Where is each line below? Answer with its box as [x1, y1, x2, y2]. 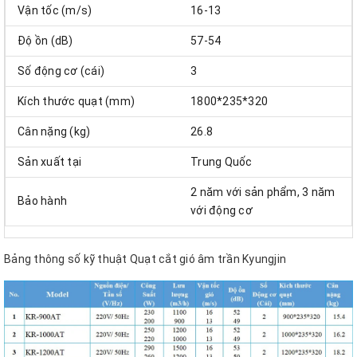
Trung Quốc [190, 155, 253, 169]
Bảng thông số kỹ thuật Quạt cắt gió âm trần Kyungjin [4, 253, 286, 266]
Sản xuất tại [18, 155, 81, 169]
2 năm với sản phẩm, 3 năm [190, 186, 335, 199]
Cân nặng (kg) [18, 125, 91, 139]
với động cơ [190, 204, 253, 218]
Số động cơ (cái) [18, 65, 104, 78]
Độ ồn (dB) [18, 34, 73, 48]
